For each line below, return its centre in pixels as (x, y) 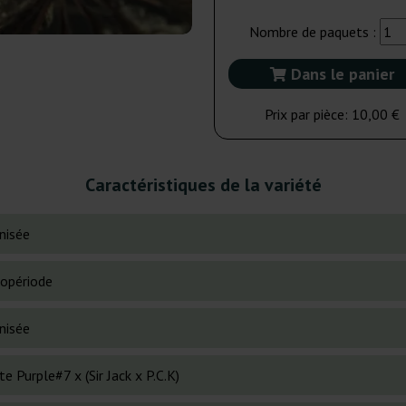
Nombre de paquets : (314, 32)
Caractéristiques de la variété (203, 185)
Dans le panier (340, 74)
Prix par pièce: (308, 114)
